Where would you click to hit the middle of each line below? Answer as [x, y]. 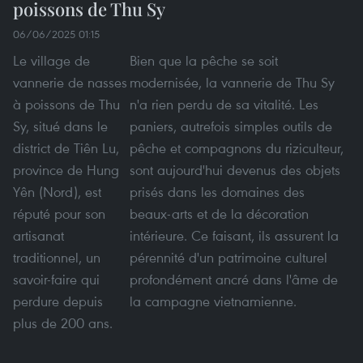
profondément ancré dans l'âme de [234, 279]
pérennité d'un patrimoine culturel [229, 257]
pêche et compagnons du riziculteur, [237, 147]
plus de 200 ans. [63, 322]
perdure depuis [58, 301]
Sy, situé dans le [60, 126]
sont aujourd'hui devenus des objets [235, 169]
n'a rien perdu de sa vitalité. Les [224, 104]
